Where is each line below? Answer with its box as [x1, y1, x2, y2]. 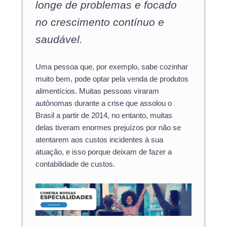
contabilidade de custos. [35, 160, 115, 169]
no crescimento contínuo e [35, 16, 164, 28]
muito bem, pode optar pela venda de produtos [35, 75, 188, 84]
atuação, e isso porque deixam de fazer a [35, 148, 172, 157]
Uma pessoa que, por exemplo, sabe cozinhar [35, 63, 188, 71]
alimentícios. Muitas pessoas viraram [35, 87, 159, 96]
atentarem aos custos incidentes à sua [35, 136, 163, 144]
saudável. [35, 33, 86, 45]
